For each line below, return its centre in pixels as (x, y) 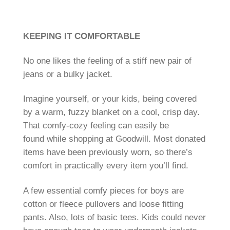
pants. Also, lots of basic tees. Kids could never (114, 217)
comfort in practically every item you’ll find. (106, 166)
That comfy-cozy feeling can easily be (96, 126)
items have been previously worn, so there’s (108, 152)
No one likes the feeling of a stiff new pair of (107, 61)
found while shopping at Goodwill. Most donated (114, 139)
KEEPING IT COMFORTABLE (81, 36)
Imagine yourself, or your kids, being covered (110, 99)
